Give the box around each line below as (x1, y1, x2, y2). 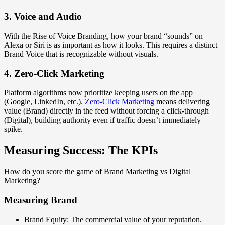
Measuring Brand (4, 194, 77, 205)
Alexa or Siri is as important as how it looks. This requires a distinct (4, 41, 217, 49)
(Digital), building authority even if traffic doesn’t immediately (4, 116, 201, 125)
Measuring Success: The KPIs (4, 144, 158, 157)
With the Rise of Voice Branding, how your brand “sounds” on (4, 32, 203, 40)
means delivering (154, 97, 210, 106)
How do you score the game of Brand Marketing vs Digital (4, 167, 191, 176)
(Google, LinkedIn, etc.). (4, 97, 85, 106)
